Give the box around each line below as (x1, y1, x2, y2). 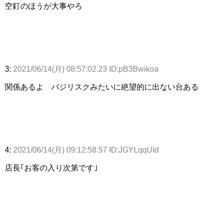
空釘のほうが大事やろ (5, 2, 82, 11)
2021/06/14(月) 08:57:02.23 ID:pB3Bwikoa (13, 65, 158, 74)
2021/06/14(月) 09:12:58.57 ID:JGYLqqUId (13, 146, 159, 155)
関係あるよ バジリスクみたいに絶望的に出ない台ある (5, 83, 199, 92)
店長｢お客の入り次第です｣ (5, 164, 98, 172)
